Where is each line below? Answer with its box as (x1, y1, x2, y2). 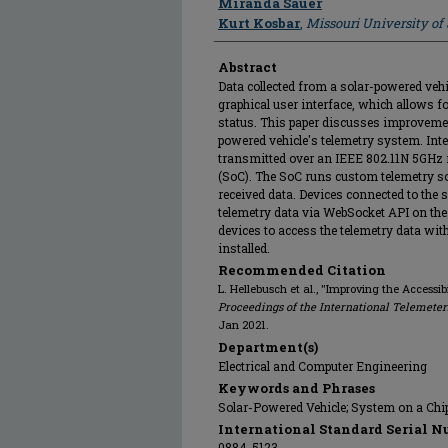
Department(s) (218, 338, 318, 356)
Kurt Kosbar (218, 14, 300, 32)
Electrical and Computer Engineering (218, 358, 427, 374)
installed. (218, 240, 270, 256)
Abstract (218, 58, 277, 76)
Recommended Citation (218, 261, 386, 279)
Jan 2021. (218, 317, 269, 332)
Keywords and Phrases (218, 379, 375, 397)
